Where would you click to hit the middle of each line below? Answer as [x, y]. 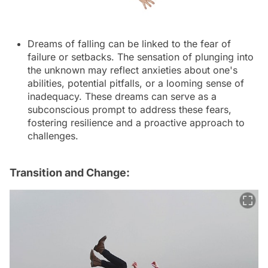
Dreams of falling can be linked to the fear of [129, 43]
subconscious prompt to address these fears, [130, 109]
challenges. [53, 135]
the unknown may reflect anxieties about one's [133, 70]
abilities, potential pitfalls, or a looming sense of [136, 83]
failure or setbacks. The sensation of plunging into [141, 57]
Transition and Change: [70, 172]
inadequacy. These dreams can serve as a [122, 96]
